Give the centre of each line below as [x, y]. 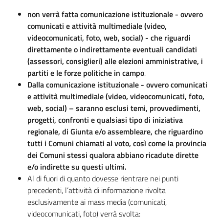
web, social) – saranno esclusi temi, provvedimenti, [114, 108]
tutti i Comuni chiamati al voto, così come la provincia [117, 143]
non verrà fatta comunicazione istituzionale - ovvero [115, 14]
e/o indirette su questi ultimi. [77, 167]
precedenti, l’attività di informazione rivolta [97, 190]
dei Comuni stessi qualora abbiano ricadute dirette [113, 155]
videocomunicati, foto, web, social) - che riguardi [109, 38]
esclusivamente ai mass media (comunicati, [97, 202]
